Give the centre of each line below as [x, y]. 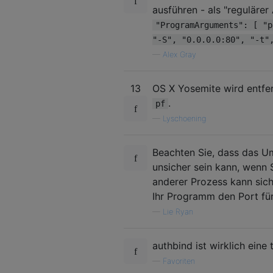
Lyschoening [184, 118]
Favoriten [179, 261]
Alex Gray [179, 54]
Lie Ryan [178, 211]
